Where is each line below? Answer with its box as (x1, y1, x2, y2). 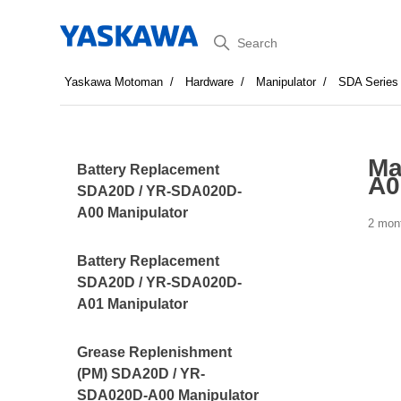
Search (200, 28, 262, 50)
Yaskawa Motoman (64, 75, 164, 89)
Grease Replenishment (77, 345, 233, 360)
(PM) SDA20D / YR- (77, 366, 206, 381)
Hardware (185, 75, 235, 89)
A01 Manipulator (77, 296, 189, 311)
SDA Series (338, 75, 399, 89)
